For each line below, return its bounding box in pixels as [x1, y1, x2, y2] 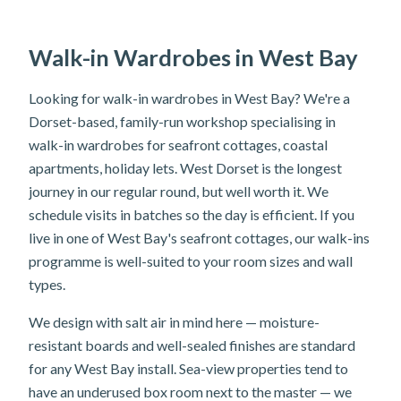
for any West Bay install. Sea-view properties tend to [29, 360, 348, 377]
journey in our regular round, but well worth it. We [29, 183, 328, 200]
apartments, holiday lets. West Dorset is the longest [29, 159, 342, 176]
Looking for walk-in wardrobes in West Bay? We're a [29, 90, 350, 107]
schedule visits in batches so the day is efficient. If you [29, 206, 354, 223]
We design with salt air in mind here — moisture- [29, 313, 320, 330]
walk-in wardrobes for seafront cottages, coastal [29, 136, 328, 153]
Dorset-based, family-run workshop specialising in [29, 113, 336, 130]
